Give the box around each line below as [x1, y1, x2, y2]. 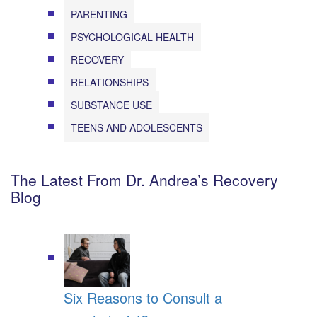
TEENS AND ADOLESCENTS [71, 120, 202, 134]
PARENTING [71, 6, 127, 21]
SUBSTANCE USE [71, 97, 152, 112]
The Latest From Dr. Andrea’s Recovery [11, 168, 278, 190]
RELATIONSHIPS [71, 74, 149, 89]
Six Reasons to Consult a [64, 287, 222, 308]
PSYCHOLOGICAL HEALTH [71, 29, 194, 44]
